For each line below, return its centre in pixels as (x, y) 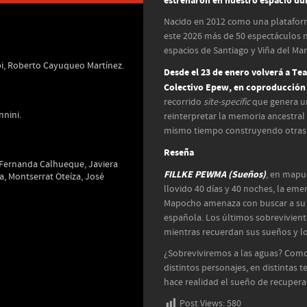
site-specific (227, 102)
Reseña (179, 152)
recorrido (184, 102)
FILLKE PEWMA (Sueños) (215, 174)
